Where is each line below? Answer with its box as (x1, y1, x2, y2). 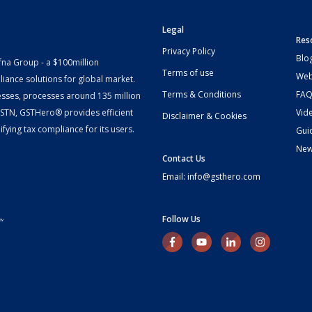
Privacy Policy (162, 45, 215, 57)
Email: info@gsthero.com (162, 170, 260, 182)
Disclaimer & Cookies (162, 109, 247, 122)
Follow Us (162, 212, 201, 225)
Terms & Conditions (162, 88, 241, 100)
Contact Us (162, 152, 205, 164)
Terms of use (162, 66, 214, 79)
